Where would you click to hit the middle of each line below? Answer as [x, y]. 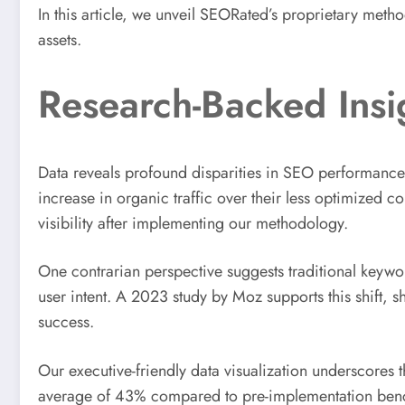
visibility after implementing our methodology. [193, 223]
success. [66, 322]
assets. [60, 39]
